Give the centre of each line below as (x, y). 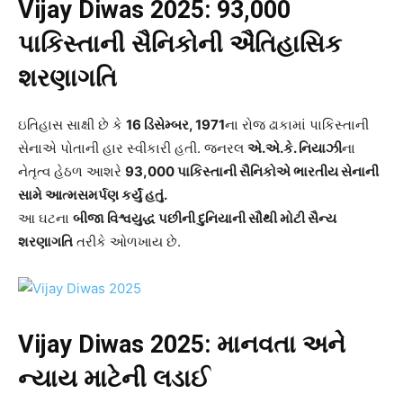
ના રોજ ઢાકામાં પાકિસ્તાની (297, 125)
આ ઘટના (45, 219)
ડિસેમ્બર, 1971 (184, 125)
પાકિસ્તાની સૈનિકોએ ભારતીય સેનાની (278, 172)
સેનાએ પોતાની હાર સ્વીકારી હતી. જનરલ (133, 148)
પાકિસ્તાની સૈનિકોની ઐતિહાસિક (180, 45)
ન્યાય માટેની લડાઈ (114, 379)
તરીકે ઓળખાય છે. (127, 242)
